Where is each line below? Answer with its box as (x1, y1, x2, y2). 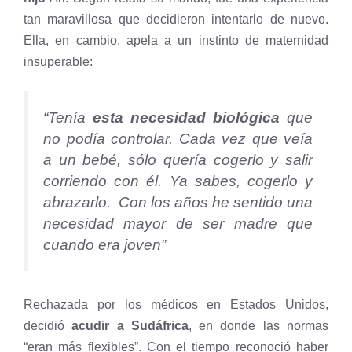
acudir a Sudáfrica (64, 319, 189, 333)
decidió (24, 319, 64, 333)
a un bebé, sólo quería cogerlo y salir (43, 152, 313, 169)
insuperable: (24, 55, 93, 69)
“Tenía (43, 109, 93, 126)
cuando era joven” (43, 236, 166, 254)
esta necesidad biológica (93, 109, 280, 126)
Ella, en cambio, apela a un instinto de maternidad (24, 34, 328, 48)
